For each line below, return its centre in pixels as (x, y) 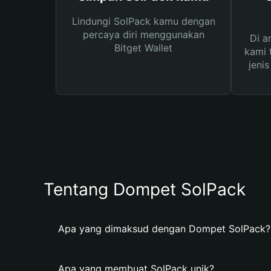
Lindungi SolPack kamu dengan (143, 21)
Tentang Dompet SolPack (145, 189)
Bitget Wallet (143, 48)
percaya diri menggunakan (143, 34)
